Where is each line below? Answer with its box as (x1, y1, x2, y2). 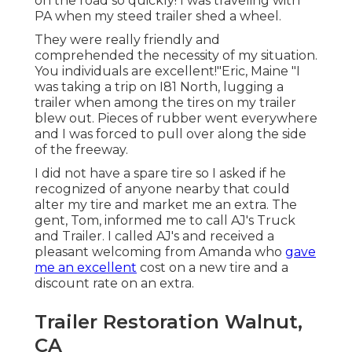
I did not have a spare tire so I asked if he (35, 166, 286, 181)
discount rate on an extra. (35, 276, 194, 291)
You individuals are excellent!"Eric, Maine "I (35, 64, 300, 79)
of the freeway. (35, 142, 128, 158)
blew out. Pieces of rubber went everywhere (35, 111, 317, 126)
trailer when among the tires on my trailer (35, 95, 296, 111)
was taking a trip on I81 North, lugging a (35, 79, 284, 95)
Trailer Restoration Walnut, (35, 310, 302, 334)
